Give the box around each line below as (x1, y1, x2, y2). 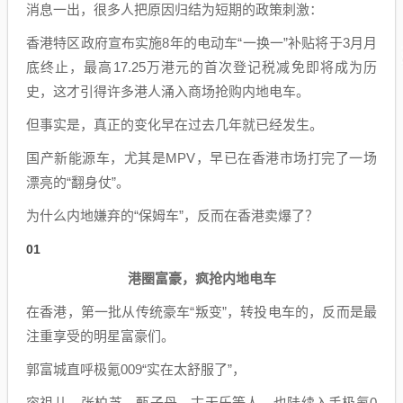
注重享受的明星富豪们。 (26, 328, 175, 344)
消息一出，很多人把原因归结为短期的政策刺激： (26, 2, 323, 17)
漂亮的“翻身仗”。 (26, 175, 130, 190)
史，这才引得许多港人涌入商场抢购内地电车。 (26, 84, 309, 99)
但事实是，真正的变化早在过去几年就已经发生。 (26, 117, 323, 132)
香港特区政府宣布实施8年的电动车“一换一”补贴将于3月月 (26, 35, 377, 50)
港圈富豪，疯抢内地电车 (127, 271, 276, 286)
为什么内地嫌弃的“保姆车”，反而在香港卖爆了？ (26, 208, 318, 223)
